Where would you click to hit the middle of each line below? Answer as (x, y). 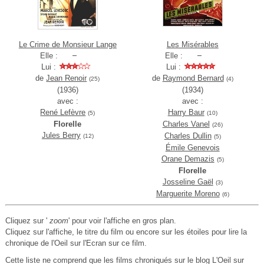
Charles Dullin (188, 136)
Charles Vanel (186, 124)
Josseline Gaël (188, 182)
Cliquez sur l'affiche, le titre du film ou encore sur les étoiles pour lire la (126, 232)
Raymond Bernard (193, 78)
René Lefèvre (63, 113)
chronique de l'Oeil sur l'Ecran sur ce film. (76, 243)
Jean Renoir (67, 78)
